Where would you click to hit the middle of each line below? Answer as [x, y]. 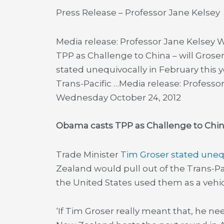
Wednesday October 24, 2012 [118, 97]
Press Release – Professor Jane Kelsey [138, 12]
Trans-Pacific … [87, 83]
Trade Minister [88, 154]
